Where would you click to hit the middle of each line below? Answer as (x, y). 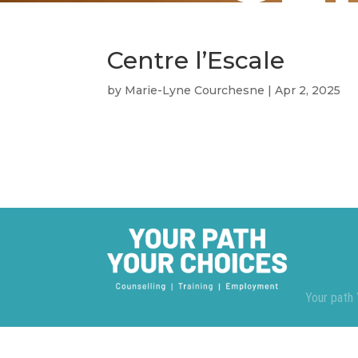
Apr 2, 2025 (308, 90)
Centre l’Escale (196, 60)
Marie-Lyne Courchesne (195, 90)
